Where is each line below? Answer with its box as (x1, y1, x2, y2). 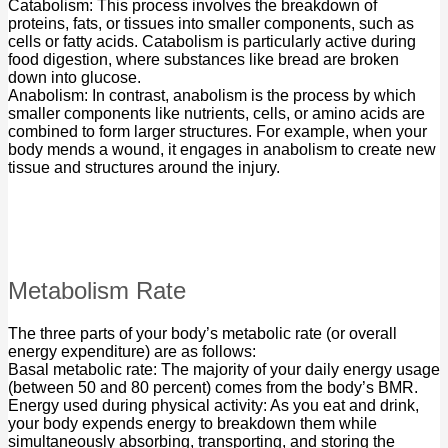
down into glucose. (8, 69, 141, 87)
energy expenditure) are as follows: (8, 343, 256, 361)
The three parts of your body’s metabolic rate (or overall (8, 325, 397, 343)
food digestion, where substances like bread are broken (8, 51, 399, 69)
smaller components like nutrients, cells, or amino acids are (8, 105, 425, 123)
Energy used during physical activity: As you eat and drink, (8, 397, 419, 415)
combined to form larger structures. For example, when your (8, 123, 427, 141)
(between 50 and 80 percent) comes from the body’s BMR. (8, 379, 418, 397)
